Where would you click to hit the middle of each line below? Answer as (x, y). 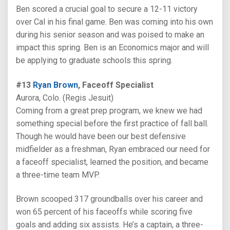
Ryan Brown (55, 85)
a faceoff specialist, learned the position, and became (112, 162)
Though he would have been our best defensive (101, 136)
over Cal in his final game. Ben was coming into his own (114, 22)
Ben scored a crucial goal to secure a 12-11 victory (107, 9)
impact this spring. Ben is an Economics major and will (112, 48)
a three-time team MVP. (58, 175)
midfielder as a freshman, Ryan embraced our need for (113, 149)
